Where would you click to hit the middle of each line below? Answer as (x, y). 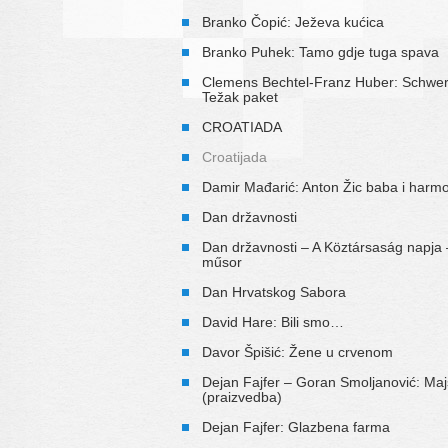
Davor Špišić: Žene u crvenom (297, 351)
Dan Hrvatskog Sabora (274, 291)
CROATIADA (242, 126)
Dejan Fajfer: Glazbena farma (296, 426)
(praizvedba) (242, 396)
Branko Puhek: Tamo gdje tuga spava (320, 51)
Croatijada (234, 156)
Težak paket (240, 96)
